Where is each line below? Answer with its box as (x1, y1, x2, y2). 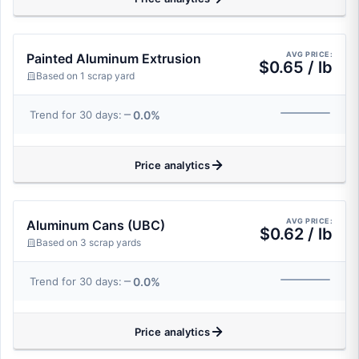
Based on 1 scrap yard (36, 70, 135, 82)
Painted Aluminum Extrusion (26, 50, 201, 67)
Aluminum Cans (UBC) (26, 217, 165, 233)
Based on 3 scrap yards (36, 236, 141, 248)
